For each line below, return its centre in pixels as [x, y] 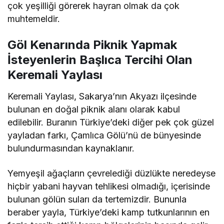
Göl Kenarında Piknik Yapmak [92, 44]
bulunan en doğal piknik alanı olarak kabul [94, 109]
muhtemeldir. [34, 18]
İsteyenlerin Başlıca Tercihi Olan [100, 59]
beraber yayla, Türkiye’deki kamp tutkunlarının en [109, 212]
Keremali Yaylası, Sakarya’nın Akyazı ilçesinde [102, 96]
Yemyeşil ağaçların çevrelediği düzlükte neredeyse [112, 173]
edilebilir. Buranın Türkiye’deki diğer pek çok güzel [111, 122]
